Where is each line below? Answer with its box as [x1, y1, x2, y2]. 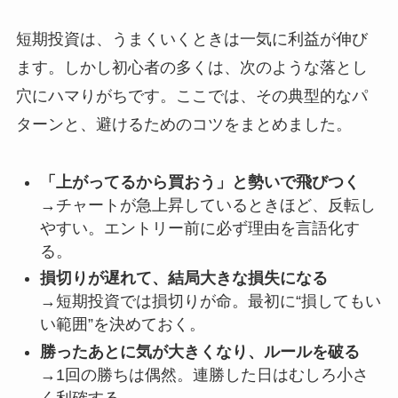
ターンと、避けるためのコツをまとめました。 [15, 115, 352, 133]
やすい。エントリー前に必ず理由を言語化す [39, 219, 360, 237]
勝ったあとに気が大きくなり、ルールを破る [39, 342, 360, 361]
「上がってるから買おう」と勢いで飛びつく [39, 172, 360, 191]
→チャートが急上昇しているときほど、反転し [39, 195, 376, 214]
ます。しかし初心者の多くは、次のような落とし [15, 58, 368, 76]
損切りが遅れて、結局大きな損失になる [39, 269, 328, 288]
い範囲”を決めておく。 [39, 315, 205, 334]
